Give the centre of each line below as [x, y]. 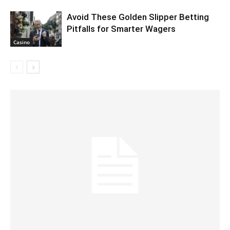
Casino [22, 42]
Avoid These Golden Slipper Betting [138, 17]
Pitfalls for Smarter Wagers [121, 28]
